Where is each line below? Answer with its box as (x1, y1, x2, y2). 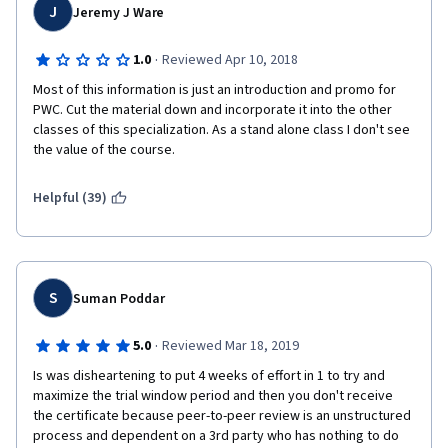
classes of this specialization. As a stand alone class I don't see (33, 120, 410, 140)
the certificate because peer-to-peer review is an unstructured (33, 406, 411, 426)
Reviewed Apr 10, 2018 (161, 50, 298, 70)
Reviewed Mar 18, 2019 (161, 336, 299, 356)
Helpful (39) (33, 188, 107, 208)
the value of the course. (33, 140, 178, 160)
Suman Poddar (73, 289, 165, 309)
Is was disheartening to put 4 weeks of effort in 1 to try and (33, 366, 385, 386)
